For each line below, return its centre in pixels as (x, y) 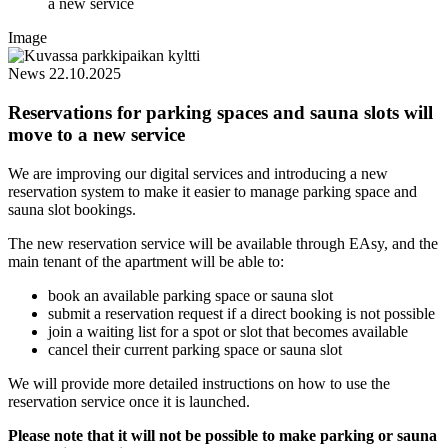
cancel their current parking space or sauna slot (195, 349)
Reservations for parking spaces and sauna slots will (220, 113)
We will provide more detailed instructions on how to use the (199, 383)
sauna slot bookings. (72, 209)
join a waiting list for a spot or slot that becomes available (228, 331)
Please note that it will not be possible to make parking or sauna (222, 435)
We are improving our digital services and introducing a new (198, 173)
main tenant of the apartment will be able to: (146, 261)
